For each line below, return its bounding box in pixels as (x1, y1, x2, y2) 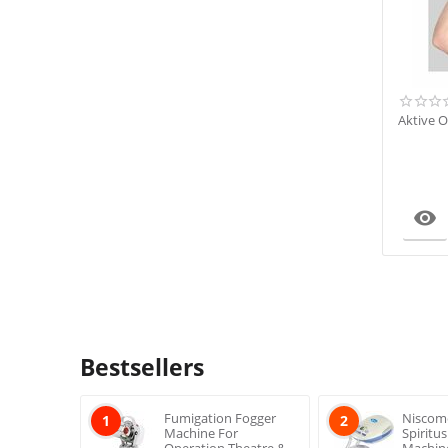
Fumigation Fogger (163, 409, 276, 427)
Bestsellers (80, 351, 204, 383)
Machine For (163, 424, 238, 442)
